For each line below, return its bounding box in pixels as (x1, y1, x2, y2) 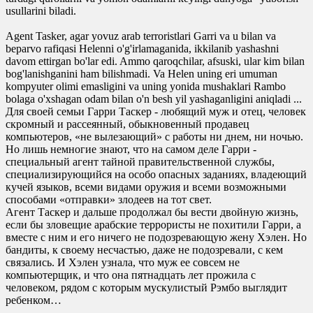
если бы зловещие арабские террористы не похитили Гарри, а (6, 218, 301, 231)
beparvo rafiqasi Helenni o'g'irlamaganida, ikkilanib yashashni (6, 42, 279, 54)
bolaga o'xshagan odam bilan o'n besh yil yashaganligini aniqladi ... (6, 92, 302, 105)
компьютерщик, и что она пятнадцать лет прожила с (6, 268, 256, 281)
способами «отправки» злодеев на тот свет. (6, 193, 212, 205)
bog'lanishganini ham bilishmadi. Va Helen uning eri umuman (6, 67, 277, 80)
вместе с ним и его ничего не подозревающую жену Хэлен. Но (6, 231, 307, 243)
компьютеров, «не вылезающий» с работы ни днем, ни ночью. (6, 130, 303, 143)
